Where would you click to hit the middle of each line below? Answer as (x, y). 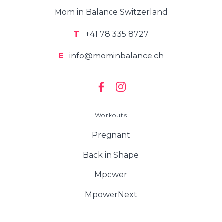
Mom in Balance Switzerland (111, 12)
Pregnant (111, 135)
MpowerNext (111, 195)
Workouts (111, 115)
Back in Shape (111, 155)
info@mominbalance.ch (115, 56)
